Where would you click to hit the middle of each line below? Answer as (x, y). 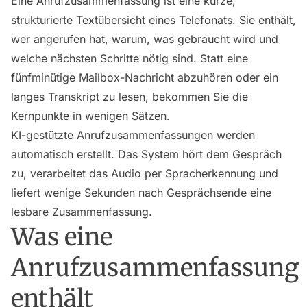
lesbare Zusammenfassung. (82, 212)
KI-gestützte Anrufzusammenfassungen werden (133, 135)
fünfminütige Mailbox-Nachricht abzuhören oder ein (145, 77)
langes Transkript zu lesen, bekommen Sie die (130, 97)
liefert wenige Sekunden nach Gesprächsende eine (141, 193)
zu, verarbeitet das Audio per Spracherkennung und (145, 173)
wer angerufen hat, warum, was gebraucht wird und (145, 39)
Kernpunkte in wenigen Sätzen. (90, 116)
